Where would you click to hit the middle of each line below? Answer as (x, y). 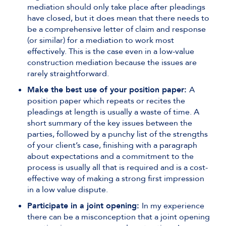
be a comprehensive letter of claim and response (117, 29)
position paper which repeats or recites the (106, 101)
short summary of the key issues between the (110, 123)
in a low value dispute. (68, 190)
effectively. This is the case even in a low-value (111, 51)
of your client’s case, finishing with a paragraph (112, 145)
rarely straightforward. (68, 74)
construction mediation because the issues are (112, 63)
